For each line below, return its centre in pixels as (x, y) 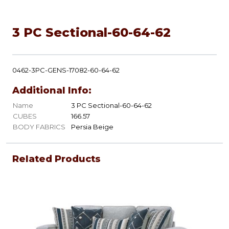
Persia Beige (92, 127)
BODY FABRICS (39, 127)
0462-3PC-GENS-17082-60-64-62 (66, 70)
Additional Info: (52, 91)
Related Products (56, 159)
